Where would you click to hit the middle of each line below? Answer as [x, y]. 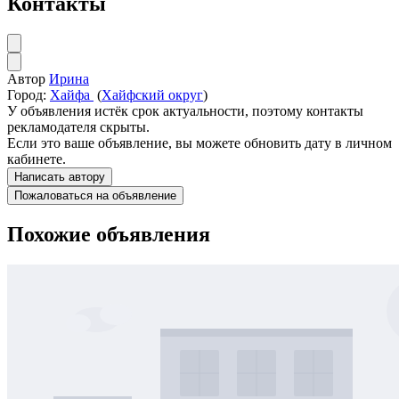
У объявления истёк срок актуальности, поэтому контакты [185, 111]
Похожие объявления [109, 234]
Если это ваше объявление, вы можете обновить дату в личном [199, 143]
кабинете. [37, 159]
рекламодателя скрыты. [78, 127]
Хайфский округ [152, 95]
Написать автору [60, 177]
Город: [27, 95]
